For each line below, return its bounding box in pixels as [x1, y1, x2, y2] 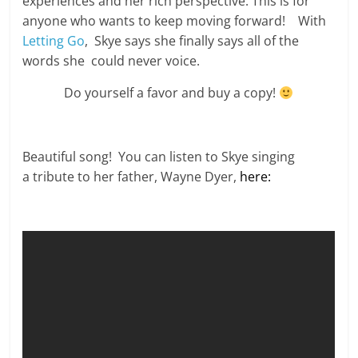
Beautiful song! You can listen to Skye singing [22, 148, 296, 166]
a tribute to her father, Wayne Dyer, [22, 168, 241, 186]
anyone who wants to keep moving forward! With [22, 12, 327, 30]
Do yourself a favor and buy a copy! [64, 84, 280, 102]
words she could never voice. [22, 52, 201, 70]
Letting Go [22, 32, 86, 50]
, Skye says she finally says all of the [85, 32, 300, 50]
